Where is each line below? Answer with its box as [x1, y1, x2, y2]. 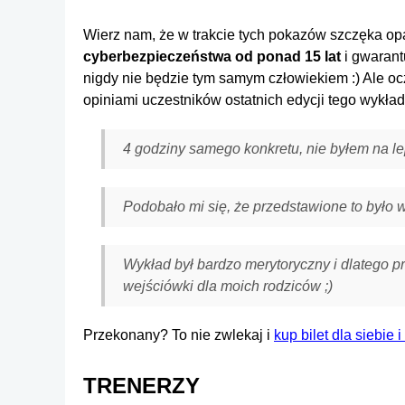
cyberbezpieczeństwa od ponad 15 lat [83, 48, 341, 64]
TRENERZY [83, 372, 200, 398]
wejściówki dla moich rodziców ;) [123, 278, 333, 294]
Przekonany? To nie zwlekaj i [83, 326, 274, 343]
